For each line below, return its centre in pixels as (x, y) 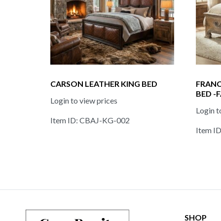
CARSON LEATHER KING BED (104, 83)
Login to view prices (84, 100)
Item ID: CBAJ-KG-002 (90, 120)
